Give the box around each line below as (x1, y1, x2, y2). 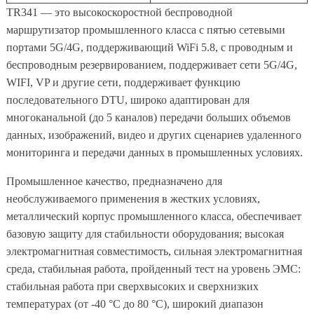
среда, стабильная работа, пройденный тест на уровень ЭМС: (6, 262, 301, 275)
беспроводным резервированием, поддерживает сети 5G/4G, (6, 58, 297, 71)
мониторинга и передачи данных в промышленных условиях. (6, 146, 303, 158)
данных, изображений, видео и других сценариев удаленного (6, 128, 301, 141)
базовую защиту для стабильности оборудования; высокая (6, 227, 284, 240)
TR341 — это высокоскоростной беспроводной (6, 6, 233, 18)
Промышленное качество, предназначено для (6, 175, 222, 187)
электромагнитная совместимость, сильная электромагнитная (6, 245, 302, 257)
